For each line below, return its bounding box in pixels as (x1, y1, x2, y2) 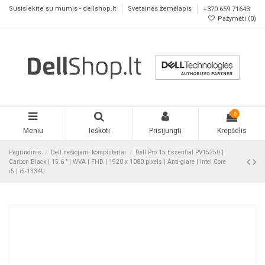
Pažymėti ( (216, 14, 250, 22)
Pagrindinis (9, 148, 41, 156)
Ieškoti (88, 127, 110, 135)
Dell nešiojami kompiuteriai (51, 148, 127, 156)
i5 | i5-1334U (9, 167, 45, 174)
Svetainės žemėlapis (128, 5, 193, 13)
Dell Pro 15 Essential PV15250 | (135, 148, 224, 156)
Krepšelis (217, 127, 247, 135)
